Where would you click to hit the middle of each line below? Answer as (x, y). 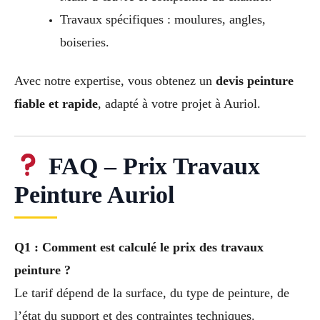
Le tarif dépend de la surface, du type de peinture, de (152, 292)
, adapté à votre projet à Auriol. (179, 104)
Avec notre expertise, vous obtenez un (115, 81)
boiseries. (84, 42)
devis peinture (255, 81)
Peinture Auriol (94, 194)
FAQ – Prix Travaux (151, 166)
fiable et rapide (56, 104)
